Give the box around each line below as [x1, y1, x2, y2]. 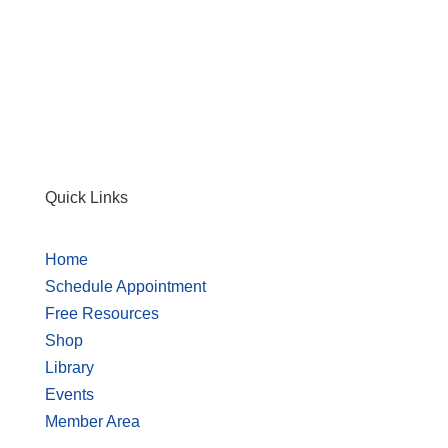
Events [44, 386, 94, 403]
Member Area [44, 413, 140, 430]
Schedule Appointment [44, 278, 206, 295]
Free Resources [44, 305, 159, 322]
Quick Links [44, 189, 128, 206]
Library [44, 359, 94, 376]
